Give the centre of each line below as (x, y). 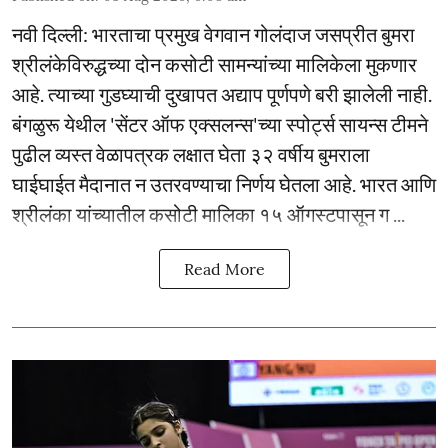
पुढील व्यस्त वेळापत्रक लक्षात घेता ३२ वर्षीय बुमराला (191, 154)
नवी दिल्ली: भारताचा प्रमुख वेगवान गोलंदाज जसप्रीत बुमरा (213, 34)
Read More (224, 269)
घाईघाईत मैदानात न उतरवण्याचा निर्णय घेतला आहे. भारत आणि (224, 184)
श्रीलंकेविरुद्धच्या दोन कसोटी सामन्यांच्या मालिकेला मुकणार (214, 64)
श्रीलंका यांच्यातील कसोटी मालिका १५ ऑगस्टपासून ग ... (208, 214)
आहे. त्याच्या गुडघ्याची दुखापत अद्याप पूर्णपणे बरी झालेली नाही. (222, 94)
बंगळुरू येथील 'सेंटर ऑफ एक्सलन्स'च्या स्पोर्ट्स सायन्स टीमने (220, 124)
